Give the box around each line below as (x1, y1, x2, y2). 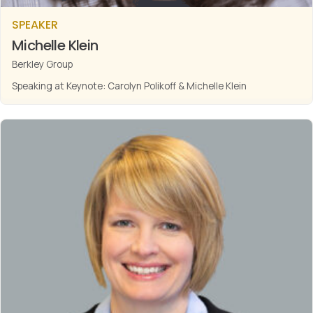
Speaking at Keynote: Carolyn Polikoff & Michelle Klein (12, 80, 247, 93)
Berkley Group (12, 58, 73, 71)
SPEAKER (12, 17, 58, 34)
